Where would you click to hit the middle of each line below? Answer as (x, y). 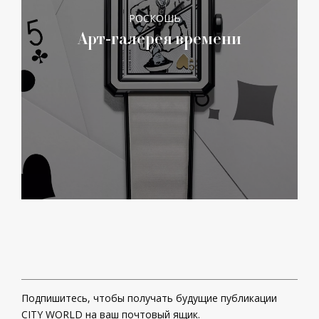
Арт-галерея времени (159, 38)
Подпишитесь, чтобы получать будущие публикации (149, 298)
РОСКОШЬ (155, 18)
